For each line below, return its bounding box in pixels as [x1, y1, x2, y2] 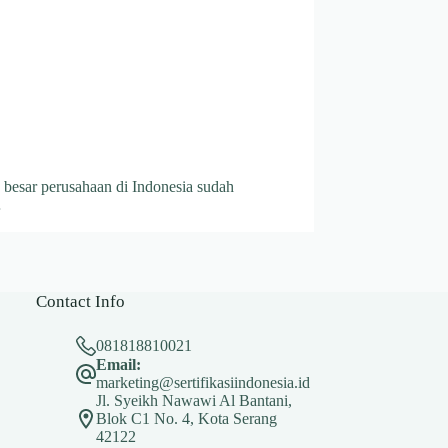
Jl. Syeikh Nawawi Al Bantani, [96, 392, 293, 410]
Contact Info [36, 292, 126, 312]
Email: [96, 356, 142, 374]
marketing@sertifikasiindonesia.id [96, 374, 311, 392]
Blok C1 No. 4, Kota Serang [96, 410, 278, 428]
